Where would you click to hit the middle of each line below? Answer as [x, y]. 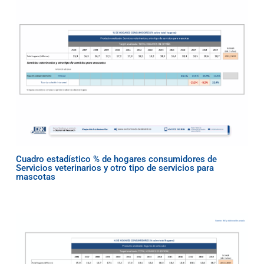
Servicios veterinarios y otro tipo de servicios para [115, 168]
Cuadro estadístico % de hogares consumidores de [116, 159]
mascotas [35, 177]
